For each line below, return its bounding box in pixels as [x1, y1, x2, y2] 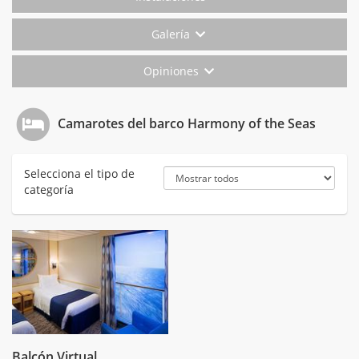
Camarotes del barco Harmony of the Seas [54, 114, 317, 132]
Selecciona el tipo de [24, 165, 135, 181]
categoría [24, 181, 74, 197]
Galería [151, 26, 194, 42]
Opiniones [143, 63, 202, 79]
